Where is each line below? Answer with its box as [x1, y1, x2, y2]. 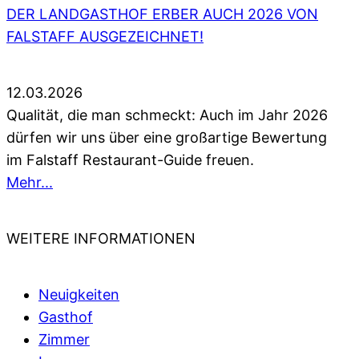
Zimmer [38, 330, 90, 348]
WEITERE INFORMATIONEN [6, 229, 196, 247]
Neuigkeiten [38, 285, 119, 303]
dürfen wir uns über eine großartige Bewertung [6, 128, 327, 146]
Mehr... [6, 173, 53, 191]
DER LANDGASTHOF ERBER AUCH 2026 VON [6, 6, 318, 22]
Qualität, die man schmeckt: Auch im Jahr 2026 [6, 106, 328, 123]
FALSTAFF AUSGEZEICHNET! [6, 28, 204, 45]
